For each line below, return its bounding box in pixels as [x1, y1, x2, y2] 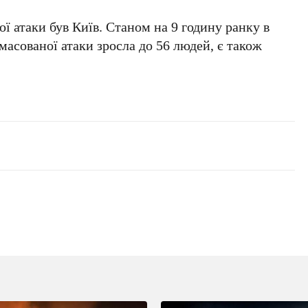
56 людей [156, 35, 211, 54]
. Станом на [99, 16, 172, 36]
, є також [210, 35, 263, 54]
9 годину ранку [171, 16, 261, 36]
